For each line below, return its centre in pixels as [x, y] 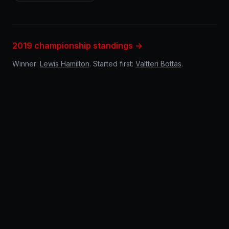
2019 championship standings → [77, 45]
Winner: [26, 64]
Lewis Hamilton [65, 64]
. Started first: [112, 64]
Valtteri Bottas [158, 64]
